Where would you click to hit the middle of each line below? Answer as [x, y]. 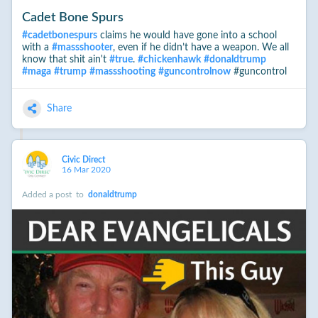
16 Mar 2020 [86, 170]
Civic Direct [84, 160]
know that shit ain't [65, 60]
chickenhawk [172, 60]
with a [37, 48]
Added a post [48, 195]
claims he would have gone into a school [187, 36]
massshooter [85, 48]
